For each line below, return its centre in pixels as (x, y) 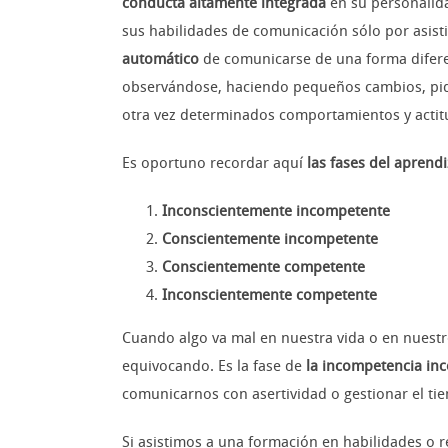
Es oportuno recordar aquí (214, 163)
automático (160, 59)
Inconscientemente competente (269, 295)
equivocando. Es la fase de (214, 366)
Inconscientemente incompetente (276, 211)
